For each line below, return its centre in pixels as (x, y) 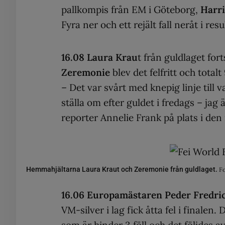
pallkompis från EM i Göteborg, (131, 10)
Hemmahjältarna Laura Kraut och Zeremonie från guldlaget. (123, 169)
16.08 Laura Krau (99, 58)
